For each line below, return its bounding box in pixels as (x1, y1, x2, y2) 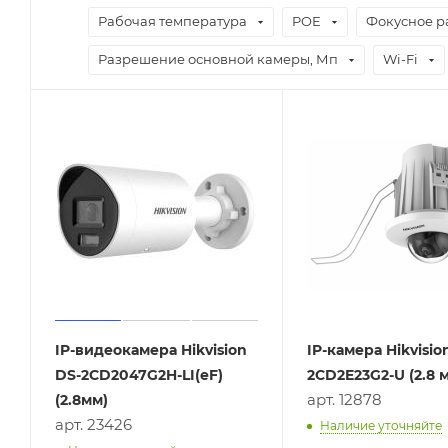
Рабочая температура (98, 12, 247, 29)
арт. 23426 (55, 414, 132, 434)
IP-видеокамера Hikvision (55, 340, 247, 359)
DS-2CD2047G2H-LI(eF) (55, 365, 223, 384)
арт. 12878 (306, 389, 382, 409)
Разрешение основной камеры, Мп (98, 50, 338, 67)
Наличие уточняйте (319, 417, 442, 433)
